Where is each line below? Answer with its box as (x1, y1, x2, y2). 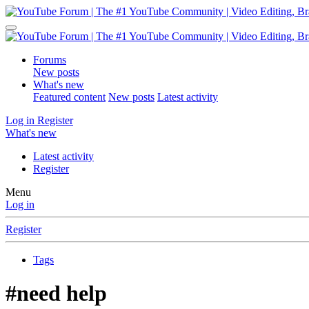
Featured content (33, 91, 106, 103)
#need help (6, 281, 107, 306)
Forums (33, 54, 66, 66)
